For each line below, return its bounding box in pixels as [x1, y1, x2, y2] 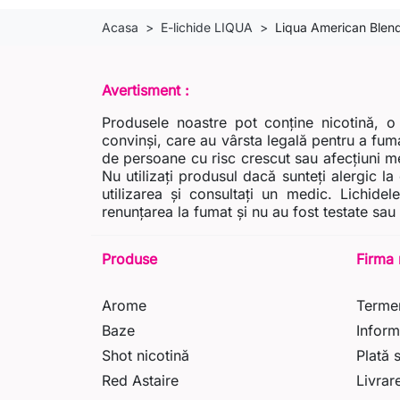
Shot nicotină [102, 346, 189, 365]
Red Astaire [102, 371, 179, 390]
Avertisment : [102, 81, 189, 100]
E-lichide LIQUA [161, 20, 253, 36]
